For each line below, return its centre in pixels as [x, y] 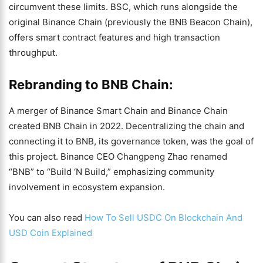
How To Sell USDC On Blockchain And [163, 218]
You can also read [47, 218]
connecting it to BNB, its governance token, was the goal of [131, 141]
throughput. [33, 53]
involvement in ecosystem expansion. [87, 187]
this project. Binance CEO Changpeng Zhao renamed [118, 156]
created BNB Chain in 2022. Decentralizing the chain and [127, 126]
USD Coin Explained [50, 233]
